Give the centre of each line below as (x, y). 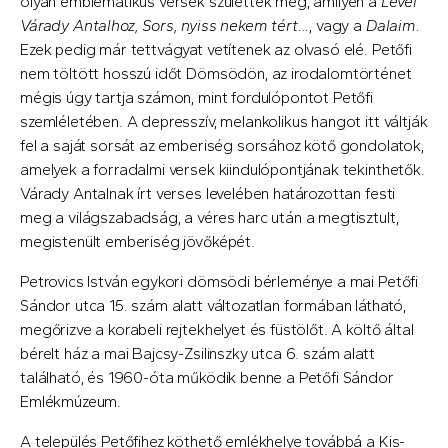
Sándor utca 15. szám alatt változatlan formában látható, (213, 305)
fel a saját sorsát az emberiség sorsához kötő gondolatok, (222, 145)
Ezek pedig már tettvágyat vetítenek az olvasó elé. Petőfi (216, 49)
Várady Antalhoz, (79, 25)
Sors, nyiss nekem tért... (226, 25)
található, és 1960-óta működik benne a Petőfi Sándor (207, 377)
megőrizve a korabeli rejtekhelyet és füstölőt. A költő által (217, 329)
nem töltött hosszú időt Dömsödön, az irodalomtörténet (216, 73)
